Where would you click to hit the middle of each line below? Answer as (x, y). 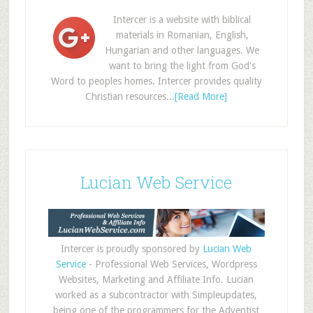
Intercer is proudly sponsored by (132, 248)
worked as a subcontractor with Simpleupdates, (156, 294)
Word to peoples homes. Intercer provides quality (156, 81)
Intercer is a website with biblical (182, 20)
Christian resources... (130, 96)
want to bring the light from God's (182, 66)
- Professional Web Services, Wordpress (171, 264)
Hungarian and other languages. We (182, 50)
